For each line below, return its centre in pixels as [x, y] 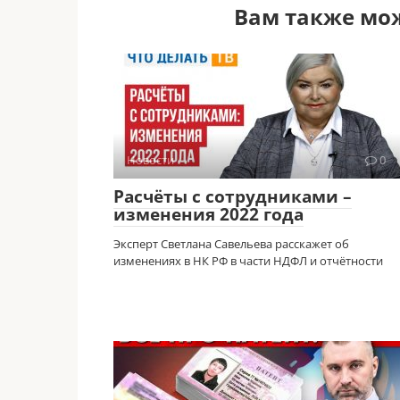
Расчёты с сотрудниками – [233, 196]
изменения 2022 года [208, 214]
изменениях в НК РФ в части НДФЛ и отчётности [248, 260]
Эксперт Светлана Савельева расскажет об [231, 243]
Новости [150, 159]
